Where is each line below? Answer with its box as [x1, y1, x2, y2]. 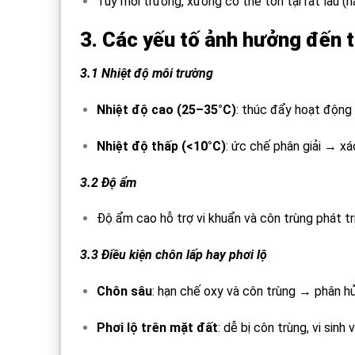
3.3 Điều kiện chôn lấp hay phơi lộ [80, 247, 267, 263]
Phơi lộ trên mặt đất [96, 319, 218, 335]
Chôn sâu [96, 284, 152, 299]
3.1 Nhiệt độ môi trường [80, 66, 213, 82]
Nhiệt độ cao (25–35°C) [96, 102, 236, 118]
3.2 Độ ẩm [80, 174, 136, 190]
